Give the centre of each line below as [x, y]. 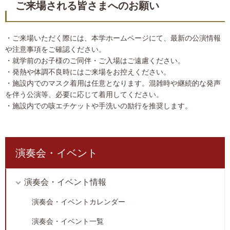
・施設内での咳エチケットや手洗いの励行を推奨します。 [99, 106]
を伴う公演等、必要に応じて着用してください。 [84, 95]
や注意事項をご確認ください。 [55, 50]
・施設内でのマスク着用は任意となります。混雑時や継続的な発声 [113, 83]
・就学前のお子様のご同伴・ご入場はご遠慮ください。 [95, 61]
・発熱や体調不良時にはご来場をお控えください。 [88, 72]
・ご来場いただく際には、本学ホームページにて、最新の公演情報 [113, 38]
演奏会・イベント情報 [65, 182]
